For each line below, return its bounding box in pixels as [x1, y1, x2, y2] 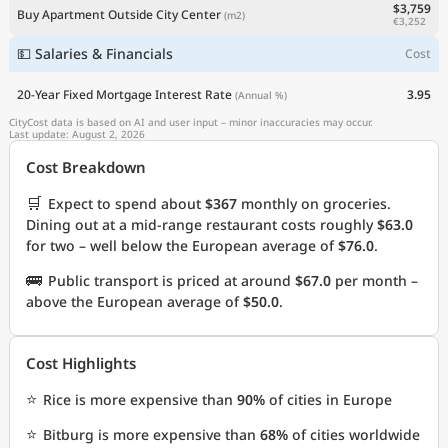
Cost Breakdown [26, 157, 146, 177]
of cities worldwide [288, 425, 420, 444]
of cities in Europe [265, 390, 392, 409]
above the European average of [26, 292, 243, 311]
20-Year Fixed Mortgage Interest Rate [17, 85, 232, 103]
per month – [331, 271, 418, 290]
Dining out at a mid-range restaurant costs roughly [26, 215, 377, 234]
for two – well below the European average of [26, 236, 338, 255]
